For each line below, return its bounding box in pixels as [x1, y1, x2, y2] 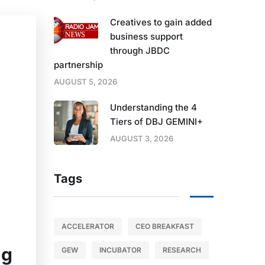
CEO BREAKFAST [135, 222, 194, 231]
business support [110, 31, 183, 43]
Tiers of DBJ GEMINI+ [110, 116, 203, 128]
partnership [54, 59, 103, 71]
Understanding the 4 [110, 102, 197, 114]
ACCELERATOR [62, 222, 114, 231]
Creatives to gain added [110, 17, 212, 28]
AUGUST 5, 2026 [54, 77, 117, 87]
